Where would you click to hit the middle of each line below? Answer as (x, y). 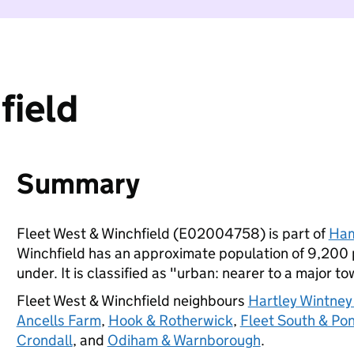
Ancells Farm (58, 320)
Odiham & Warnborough (184, 340)
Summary (78, 184)
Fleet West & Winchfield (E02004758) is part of (172, 233)
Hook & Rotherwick (170, 320)
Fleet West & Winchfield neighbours (132, 301)
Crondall (44, 340)
